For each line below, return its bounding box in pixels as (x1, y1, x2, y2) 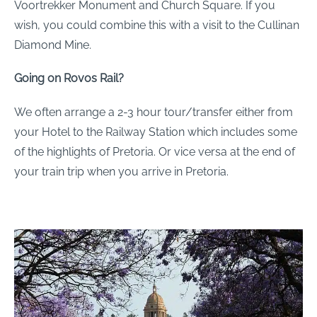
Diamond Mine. (14, 38, 91, 52)
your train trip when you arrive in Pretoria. (14, 164, 229, 178)
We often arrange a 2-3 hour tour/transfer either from (14, 105, 293, 119)
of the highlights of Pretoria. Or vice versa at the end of (14, 144, 295, 158)
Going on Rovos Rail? (14, 71, 124, 86)
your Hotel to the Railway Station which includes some (14, 125, 297, 139)
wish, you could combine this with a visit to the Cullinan (14, 18, 299, 33)
